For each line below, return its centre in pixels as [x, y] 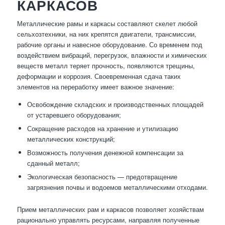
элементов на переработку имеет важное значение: [95, 87]
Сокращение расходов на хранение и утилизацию [102, 129]
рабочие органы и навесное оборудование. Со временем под [109, 45]
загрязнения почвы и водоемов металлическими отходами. [117, 187]
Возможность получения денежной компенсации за [105, 153]
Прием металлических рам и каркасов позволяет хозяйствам [110, 209]
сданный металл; [53, 163]
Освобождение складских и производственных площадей [115, 104]
